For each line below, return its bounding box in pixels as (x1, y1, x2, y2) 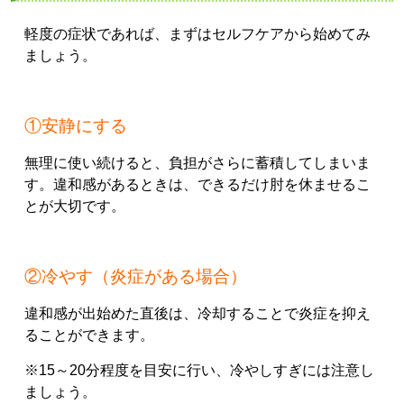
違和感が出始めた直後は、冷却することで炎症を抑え (24, 306, 371, 322)
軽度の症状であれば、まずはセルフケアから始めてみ (24, 26, 371, 42)
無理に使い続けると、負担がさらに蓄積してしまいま (24, 155, 371, 171)
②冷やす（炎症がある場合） (24, 267, 247, 287)
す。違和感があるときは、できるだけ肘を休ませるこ (24, 177, 371, 193)
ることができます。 (24, 327, 154, 344)
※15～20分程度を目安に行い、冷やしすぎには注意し (24, 363, 374, 379)
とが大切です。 (24, 198, 125, 215)
